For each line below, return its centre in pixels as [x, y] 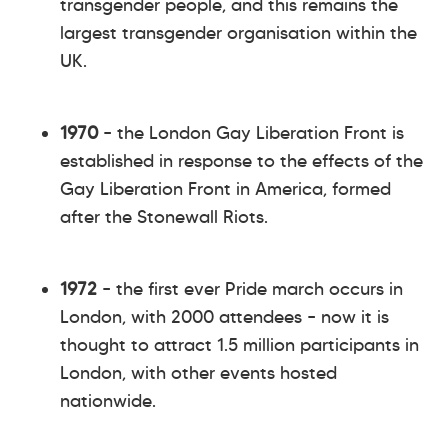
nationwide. [108, 400]
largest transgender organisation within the [238, 32]
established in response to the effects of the [241, 160]
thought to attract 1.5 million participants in [239, 344]
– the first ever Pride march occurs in [250, 288]
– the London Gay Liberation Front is [251, 132]
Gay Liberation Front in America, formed [225, 188]
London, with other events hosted [198, 372]
